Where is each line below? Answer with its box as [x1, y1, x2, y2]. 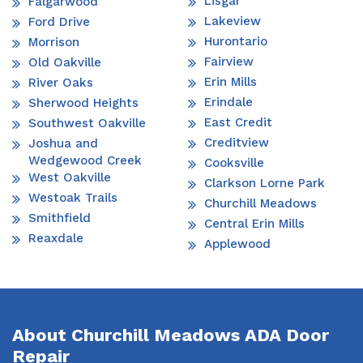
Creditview [204, 135, 269, 150]
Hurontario [204, 33, 267, 49]
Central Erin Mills [204, 216, 305, 231]
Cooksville [204, 155, 264, 170]
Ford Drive [28, 14, 90, 29]
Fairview [204, 53, 254, 69]
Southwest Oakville [28, 115, 146, 130]
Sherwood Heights [28, 95, 139, 110]
